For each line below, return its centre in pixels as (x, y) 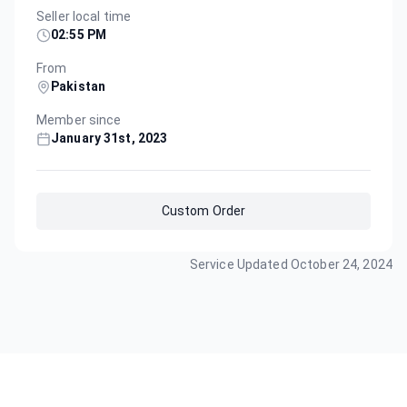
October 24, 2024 (341, 265)
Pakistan (79, 87)
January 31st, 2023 (109, 139)
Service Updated (240, 265)
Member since (79, 120)
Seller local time (84, 17)
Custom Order (203, 211)
